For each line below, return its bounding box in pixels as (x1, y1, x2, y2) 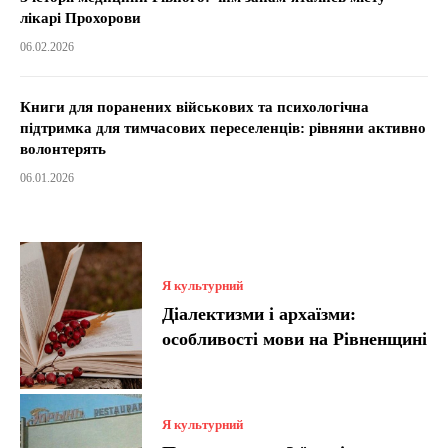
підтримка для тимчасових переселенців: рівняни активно (20, 120, 426, 136)
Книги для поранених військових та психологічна (20, 99, 369, 115)
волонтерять (20, 141, 106, 157)
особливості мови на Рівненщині (162, 328, 428, 349)
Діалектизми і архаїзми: (162, 303, 357, 324)
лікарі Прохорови (20, 10, 141, 26)
